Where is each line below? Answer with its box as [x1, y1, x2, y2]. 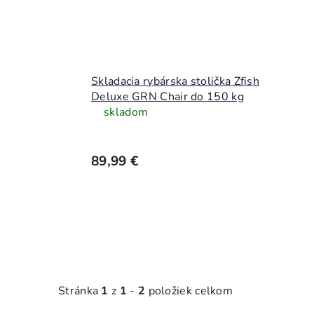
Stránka [58, 283, 102, 299]
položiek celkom [145, 283, 233, 299]
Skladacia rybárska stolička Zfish [91, 73, 260, 89]
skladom [104, 104, 149, 120]
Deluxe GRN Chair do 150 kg [91, 88, 244, 104]
